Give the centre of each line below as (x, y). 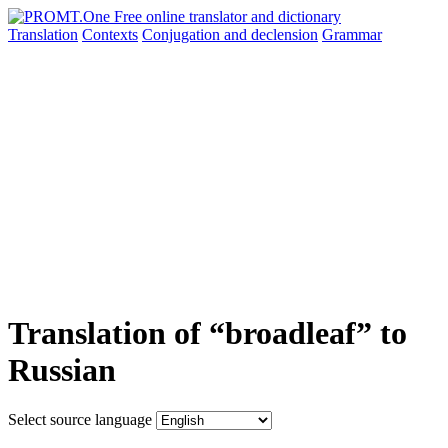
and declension (271, 34)
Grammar (352, 34)
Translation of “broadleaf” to (207, 333)
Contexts (110, 34)
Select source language (80, 419)
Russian (62, 370)
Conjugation (183, 34)
